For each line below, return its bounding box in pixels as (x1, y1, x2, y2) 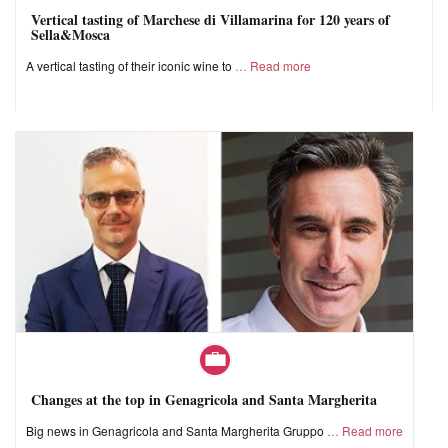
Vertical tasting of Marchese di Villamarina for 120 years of (31, 8, 390, 30)
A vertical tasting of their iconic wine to (26, 56, 235, 74)
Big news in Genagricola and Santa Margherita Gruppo (26, 422, 327, 440)
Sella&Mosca (31, 23, 110, 45)
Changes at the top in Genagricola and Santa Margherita (31, 389, 377, 411)
